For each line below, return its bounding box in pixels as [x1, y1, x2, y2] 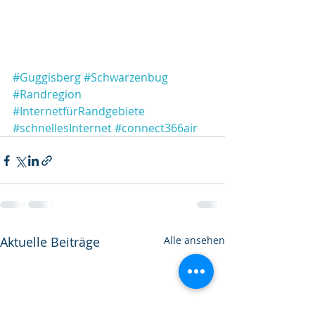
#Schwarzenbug [84, 70, 168, 85]
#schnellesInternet [13, 120, 112, 136]
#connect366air [115, 120, 198, 136]
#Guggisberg [13, 70, 81, 85]
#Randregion [13, 86, 82, 102]
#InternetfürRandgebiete [13, 103, 145, 119]
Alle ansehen [164, 233, 225, 247]
